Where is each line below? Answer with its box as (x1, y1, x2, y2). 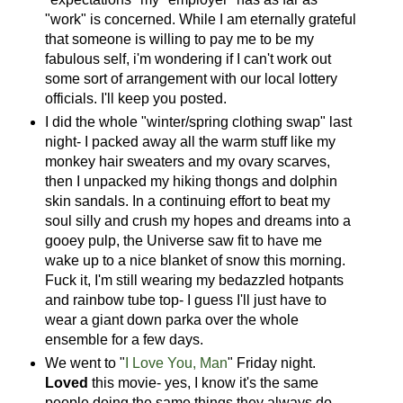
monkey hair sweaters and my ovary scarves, (44, 153, 330, 169)
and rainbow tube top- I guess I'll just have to (44, 291, 327, 308)
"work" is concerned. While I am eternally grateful (44, 11, 356, 27)
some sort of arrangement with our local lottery (44, 70, 337, 86)
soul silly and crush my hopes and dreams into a (44, 212, 351, 228)
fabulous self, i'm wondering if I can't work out (44, 50, 331, 67)
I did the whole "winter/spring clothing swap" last (44, 113, 352, 130)
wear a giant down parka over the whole (44, 311, 299, 327)
